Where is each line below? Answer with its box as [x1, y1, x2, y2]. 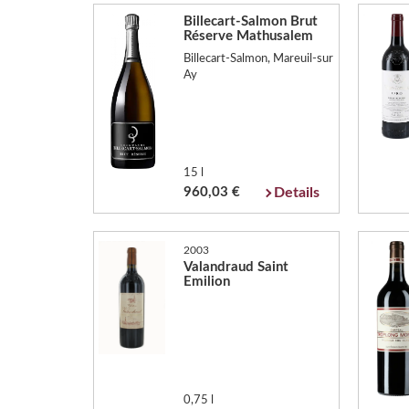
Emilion [183, 274, 230, 288]
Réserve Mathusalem [183, 28, 313, 43]
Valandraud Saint [183, 259, 288, 274]
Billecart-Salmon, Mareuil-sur [183, 53, 333, 65]
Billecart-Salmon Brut [183, 14, 318, 28]
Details [274, 184, 320, 200]
